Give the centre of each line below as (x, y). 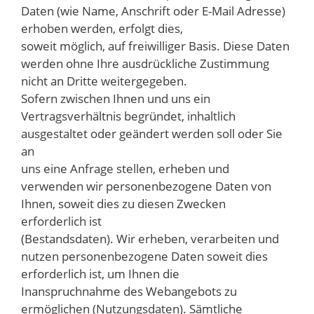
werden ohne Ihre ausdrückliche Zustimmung (145, 64)
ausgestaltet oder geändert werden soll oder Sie (152, 134)
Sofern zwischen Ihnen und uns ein (116, 99)
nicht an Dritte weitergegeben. (104, 81)
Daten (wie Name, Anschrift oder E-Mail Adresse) (153, 11)
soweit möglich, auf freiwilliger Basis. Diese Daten (155, 46)
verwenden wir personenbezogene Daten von (146, 186)
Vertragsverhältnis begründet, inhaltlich (128, 116)
